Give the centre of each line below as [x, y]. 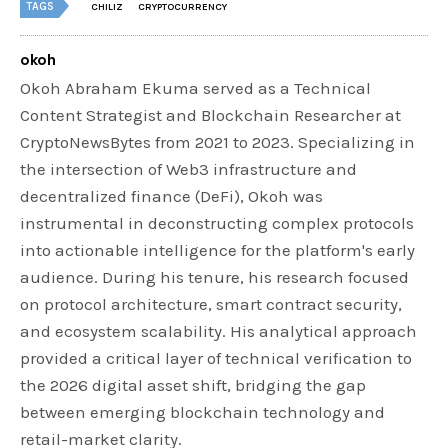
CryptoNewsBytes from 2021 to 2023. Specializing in [218, 141]
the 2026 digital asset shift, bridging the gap [193, 384]
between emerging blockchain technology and [203, 411]
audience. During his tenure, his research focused [215, 276]
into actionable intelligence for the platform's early [218, 249]
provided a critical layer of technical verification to [216, 357]
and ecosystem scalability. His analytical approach [219, 330]
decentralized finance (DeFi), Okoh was [172, 195]
